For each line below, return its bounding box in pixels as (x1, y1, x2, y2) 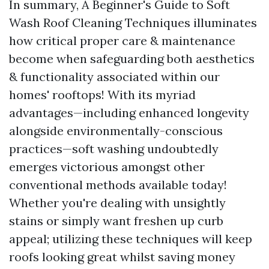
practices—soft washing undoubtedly (9, 141, 219, 156)
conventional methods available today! (9, 177, 227, 192)
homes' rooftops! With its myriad (9, 87, 196, 102)
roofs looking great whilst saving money (9, 249, 235, 264)
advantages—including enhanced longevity (9, 105, 249, 120)
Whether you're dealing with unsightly (9, 195, 226, 210)
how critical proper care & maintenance (9, 33, 235, 48)
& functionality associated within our (9, 69, 220, 84)
